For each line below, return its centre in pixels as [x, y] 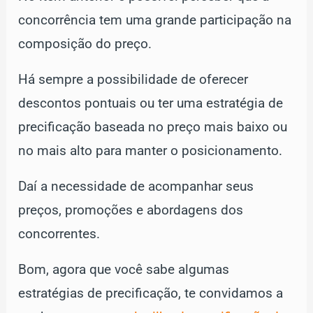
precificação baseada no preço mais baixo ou [153, 127]
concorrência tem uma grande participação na [155, 20]
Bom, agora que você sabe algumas [124, 269]
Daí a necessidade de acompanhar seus [136, 186]
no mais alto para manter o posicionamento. [151, 151]
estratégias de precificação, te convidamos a [151, 293]
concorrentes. [59, 234]
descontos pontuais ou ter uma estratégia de [151, 103]
